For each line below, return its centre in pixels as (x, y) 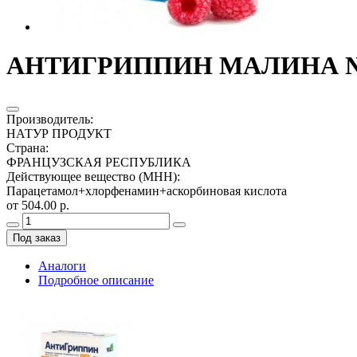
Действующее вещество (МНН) (92, 176)
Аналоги (62, 265)
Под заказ (37, 237)
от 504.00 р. (38, 205)
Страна (26, 147)
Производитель (48, 119)
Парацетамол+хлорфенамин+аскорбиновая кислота (147, 190)
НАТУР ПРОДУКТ (59, 133)
